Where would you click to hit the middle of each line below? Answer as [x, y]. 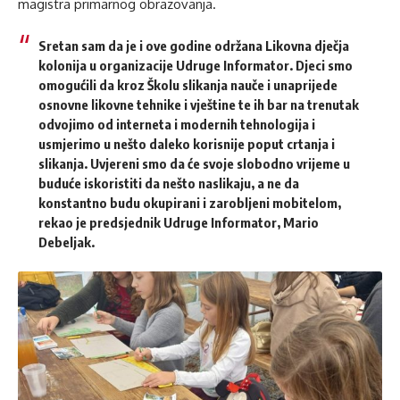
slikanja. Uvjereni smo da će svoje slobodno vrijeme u [194, 163]
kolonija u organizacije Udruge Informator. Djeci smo [195, 65]
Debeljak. [66, 242]
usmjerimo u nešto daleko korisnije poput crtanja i [186, 143]
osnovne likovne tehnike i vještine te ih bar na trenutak [198, 104]
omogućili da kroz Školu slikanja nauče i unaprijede [187, 84]
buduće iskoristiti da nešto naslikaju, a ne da [168, 183]
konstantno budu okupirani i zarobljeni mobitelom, [189, 202]
